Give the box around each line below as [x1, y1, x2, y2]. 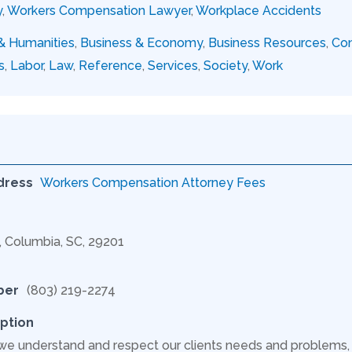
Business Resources [208, 35, 326, 50]
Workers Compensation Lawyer [7, 2, 191, 18]
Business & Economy [80, 35, 203, 50]
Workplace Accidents [196, 2, 321, 18]
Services [148, 57, 198, 73]
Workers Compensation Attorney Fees [40, 174, 266, 190]
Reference [79, 57, 142, 73]
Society [203, 57, 247, 73]
